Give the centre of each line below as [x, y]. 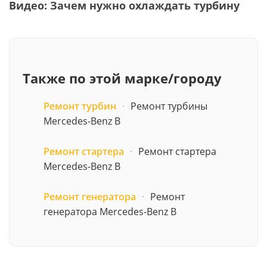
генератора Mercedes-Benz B [110, 211]
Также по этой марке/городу [122, 78]
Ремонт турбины [169, 106]
